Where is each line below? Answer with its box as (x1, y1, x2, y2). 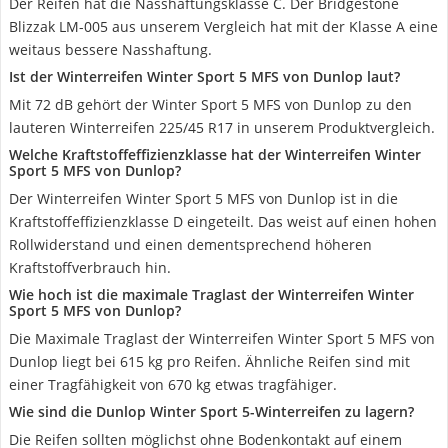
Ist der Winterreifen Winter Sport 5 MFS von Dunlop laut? (9, 67, 400, 86)
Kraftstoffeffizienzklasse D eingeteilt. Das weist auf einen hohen (9, 212, 437, 231)
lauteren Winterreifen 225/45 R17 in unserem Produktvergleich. (9, 118, 435, 137)
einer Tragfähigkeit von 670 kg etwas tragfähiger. (9, 375, 337, 394)
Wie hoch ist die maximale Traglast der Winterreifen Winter (9, 285, 414, 304)
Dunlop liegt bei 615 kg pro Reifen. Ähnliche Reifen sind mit (9, 352, 410, 371)
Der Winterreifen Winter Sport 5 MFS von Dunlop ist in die (9, 189, 398, 208)
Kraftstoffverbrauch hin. (9, 258, 171, 277)
